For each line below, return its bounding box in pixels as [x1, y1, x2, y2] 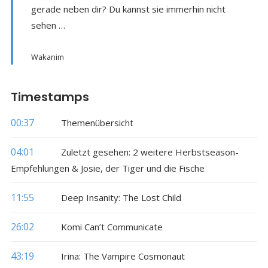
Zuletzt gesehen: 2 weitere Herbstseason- [60, 145, 239, 158]
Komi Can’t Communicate [60, 220, 163, 233]
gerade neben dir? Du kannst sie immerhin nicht [31, 2, 226, 15]
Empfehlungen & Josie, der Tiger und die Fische [10, 162, 205, 174]
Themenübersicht [60, 116, 133, 129]
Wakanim [31, 51, 64, 62]
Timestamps [10, 88, 89, 105]
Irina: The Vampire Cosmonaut [60, 249, 185, 262]
